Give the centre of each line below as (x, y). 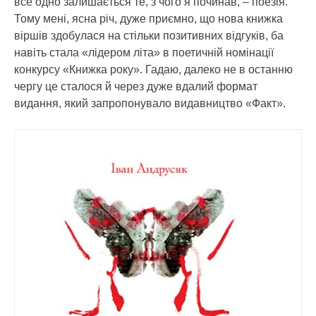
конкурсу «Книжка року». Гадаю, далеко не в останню (153, 69)
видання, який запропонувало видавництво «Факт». (150, 103)
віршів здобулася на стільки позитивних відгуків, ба (149, 36)
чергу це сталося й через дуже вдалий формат (136, 86)
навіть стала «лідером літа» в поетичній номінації (144, 53)
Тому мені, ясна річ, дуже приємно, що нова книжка (148, 19)
